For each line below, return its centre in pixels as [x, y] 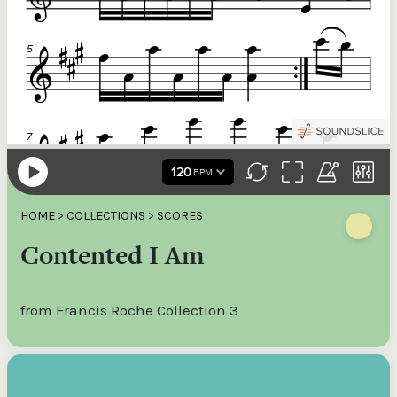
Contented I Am [113, 255]
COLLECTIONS [106, 216]
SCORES [180, 216]
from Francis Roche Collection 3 [129, 310]
